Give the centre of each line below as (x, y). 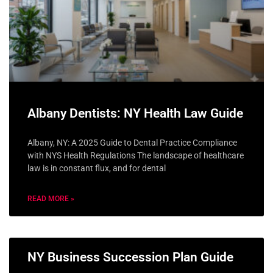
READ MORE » (51, 198)
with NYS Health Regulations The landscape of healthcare (136, 155)
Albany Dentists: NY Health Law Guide (135, 113)
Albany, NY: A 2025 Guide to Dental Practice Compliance (132, 142)
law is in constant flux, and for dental (97, 168)
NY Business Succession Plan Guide (130, 257)
